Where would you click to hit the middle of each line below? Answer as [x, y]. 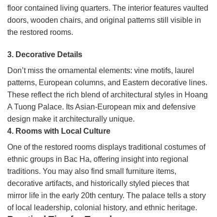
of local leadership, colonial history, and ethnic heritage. [102, 208]
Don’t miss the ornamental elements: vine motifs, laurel [101, 71]
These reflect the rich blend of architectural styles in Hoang [108, 95]
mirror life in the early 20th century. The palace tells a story [107, 196]
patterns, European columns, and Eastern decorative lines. [107, 83]
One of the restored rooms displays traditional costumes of [106, 147]
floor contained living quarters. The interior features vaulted [108, 8]
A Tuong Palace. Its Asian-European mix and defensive [101, 107]
